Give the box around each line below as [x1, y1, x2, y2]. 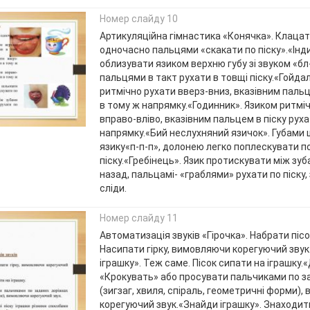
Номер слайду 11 [99, 212, 178, 224]
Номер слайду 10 [99, 12, 178, 24]
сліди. [99, 182, 129, 194]
